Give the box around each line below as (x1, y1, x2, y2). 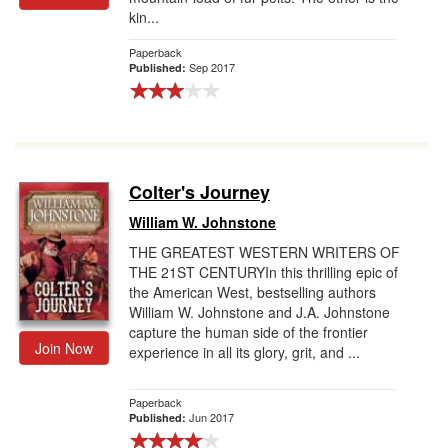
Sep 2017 (189, 59, 235, 75)
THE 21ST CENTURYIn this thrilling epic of (129, 262, 398, 282)
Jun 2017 (189, 409, 234, 425)
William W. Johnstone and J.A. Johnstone (129, 302, 390, 322)
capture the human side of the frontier (129, 322, 368, 342)
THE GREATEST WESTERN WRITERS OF (129, 242, 400, 262)
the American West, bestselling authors (129, 282, 376, 302)
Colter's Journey (129, 179, 270, 205)
